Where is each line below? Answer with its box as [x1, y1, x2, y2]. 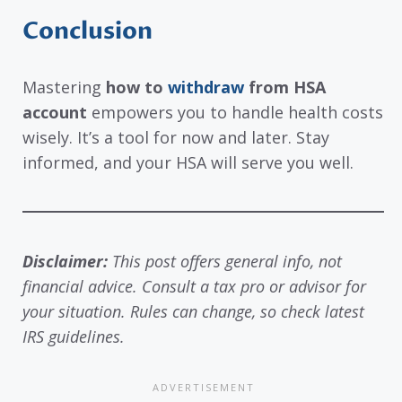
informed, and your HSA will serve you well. [22, 151, 354, 173]
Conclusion [22, 14, 153, 48]
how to [106, 75, 168, 98]
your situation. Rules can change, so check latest [22, 300, 364, 322]
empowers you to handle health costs [87, 100, 383, 123]
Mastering [22, 75, 106, 98]
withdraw [168, 75, 244, 98]
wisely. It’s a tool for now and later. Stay [22, 126, 329, 148]
